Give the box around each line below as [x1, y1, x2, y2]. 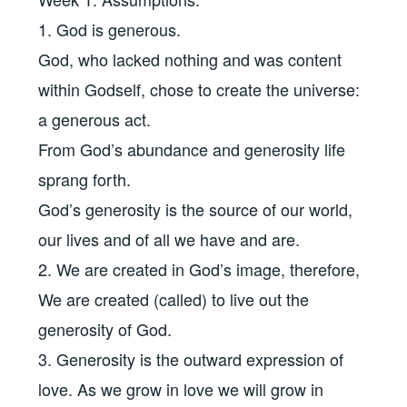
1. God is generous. [38, 17, 182, 42]
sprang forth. [38, 167, 132, 192]
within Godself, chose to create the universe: [38, 77, 361, 102]
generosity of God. [38, 317, 173, 342]
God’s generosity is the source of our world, [38, 197, 353, 222]
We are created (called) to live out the [38, 287, 310, 312]
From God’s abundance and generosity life [38, 137, 346, 162]
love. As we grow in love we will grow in [38, 377, 324, 402]
